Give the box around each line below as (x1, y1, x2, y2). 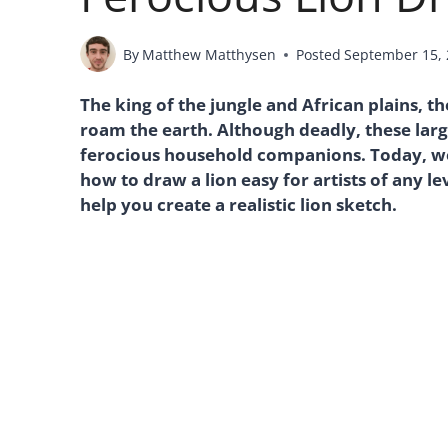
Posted (296, 44, 342, 64)
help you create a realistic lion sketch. (80, 193, 401, 217)
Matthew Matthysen (142, 44, 277, 64)
